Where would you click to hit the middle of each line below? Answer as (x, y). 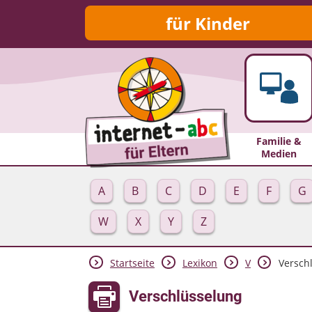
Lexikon (200, 263)
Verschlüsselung (186, 296)
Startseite (132, 263)
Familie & (279, 141)
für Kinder (208, 23)
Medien (279, 153)
